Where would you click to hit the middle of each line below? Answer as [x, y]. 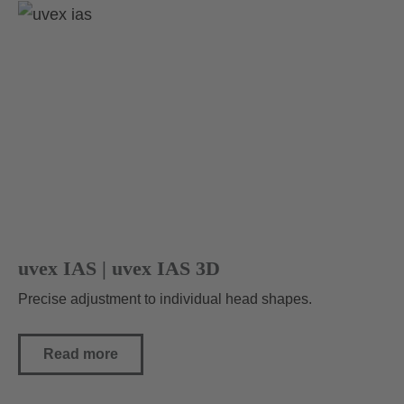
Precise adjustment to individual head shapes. [165, 299]
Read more [81, 354]
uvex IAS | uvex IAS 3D [119, 269]
